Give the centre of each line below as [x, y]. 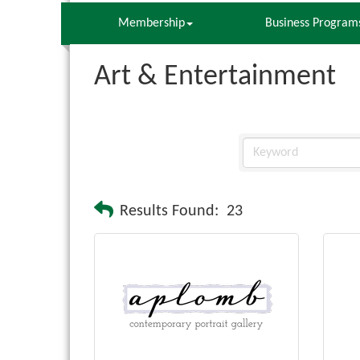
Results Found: [169, 212]
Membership [151, 24]
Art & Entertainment [215, 78]
